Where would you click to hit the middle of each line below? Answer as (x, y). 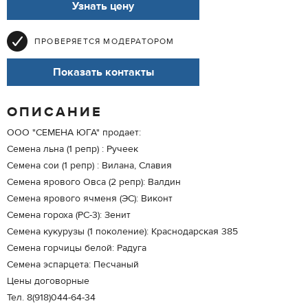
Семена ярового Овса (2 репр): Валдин (94, 182)
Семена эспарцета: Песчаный (73, 265)
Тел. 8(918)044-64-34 (51, 298)
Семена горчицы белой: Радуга (77, 248)
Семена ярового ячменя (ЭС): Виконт (90, 199)
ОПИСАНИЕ (55, 112)
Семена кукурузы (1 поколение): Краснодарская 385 (122, 232)
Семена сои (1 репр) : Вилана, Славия (89, 166)
